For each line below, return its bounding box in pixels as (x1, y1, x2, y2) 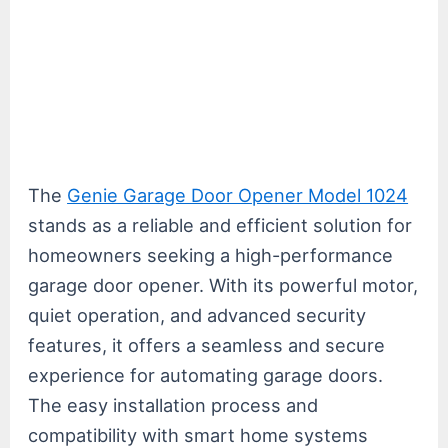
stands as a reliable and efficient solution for (28, 213, 413, 236)
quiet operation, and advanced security (28, 303, 367, 326)
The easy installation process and (28, 393, 319, 416)
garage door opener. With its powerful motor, (28, 273, 419, 296)
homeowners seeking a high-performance (28, 243, 394, 266)
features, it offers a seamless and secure (28, 333, 386, 356)
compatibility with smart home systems (28, 423, 369, 446)
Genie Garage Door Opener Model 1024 (67, 183, 409, 206)
